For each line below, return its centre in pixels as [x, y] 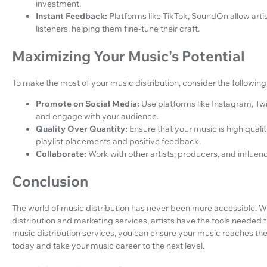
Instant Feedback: [72, 16]
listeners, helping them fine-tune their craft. [118, 29]
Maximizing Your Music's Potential [128, 56]
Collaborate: [61, 154]
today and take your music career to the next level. [108, 245]
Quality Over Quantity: [82, 129]
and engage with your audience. [97, 116]
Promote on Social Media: [88, 104]
